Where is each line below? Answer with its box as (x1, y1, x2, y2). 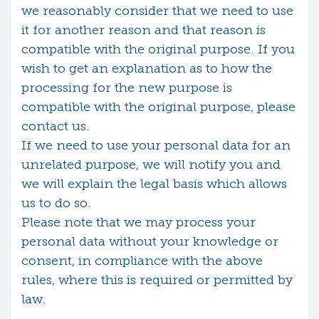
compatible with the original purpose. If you (21, 41, 295, 57)
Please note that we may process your (21, 214, 256, 230)
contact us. (21, 118, 90, 134)
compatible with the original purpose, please (21, 99, 296, 115)
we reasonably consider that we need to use (21, 3, 293, 19)
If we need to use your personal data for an (21, 137, 291, 153)
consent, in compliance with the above (21, 253, 263, 268)
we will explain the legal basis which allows (21, 176, 287, 192)
